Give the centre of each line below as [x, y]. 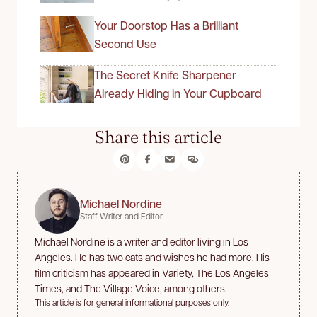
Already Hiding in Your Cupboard [178, 93]
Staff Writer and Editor [121, 216]
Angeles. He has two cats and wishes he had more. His [152, 257]
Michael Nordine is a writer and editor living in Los [142, 241]
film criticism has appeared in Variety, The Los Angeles [152, 272]
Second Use [125, 43]
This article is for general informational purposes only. [132, 302]
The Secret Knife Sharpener [165, 75]
